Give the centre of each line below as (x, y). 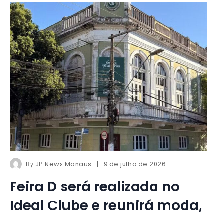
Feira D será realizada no (95, 187)
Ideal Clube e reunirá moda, (106, 206)
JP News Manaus (63, 164)
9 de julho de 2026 (135, 164)
